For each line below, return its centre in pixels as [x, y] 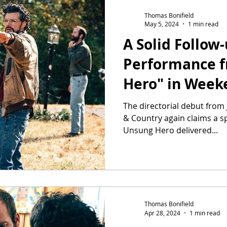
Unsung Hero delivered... [171, 130]
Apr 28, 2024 [162, 213]
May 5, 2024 [162, 24]
